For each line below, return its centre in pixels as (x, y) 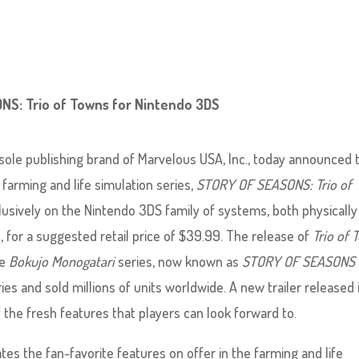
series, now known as (179, 261)
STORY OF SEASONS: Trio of (273, 184)
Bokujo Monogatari (62, 261)
